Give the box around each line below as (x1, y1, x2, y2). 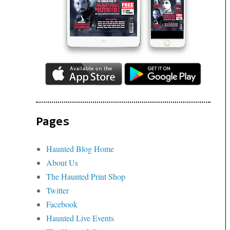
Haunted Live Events (46, 212, 114, 223)
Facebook (46, 198, 78, 209)
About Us (46, 157, 78, 168)
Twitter (46, 184, 69, 196)
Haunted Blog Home (46, 143, 114, 154)
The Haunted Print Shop (46, 170, 125, 182)
